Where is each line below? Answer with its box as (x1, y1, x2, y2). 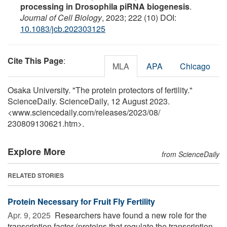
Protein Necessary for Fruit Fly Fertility (8, 195, 155, 207)
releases (96, 106, 127, 118)
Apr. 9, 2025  (8, 209, 53, 221)
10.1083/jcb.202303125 (20, 22, 105, 34)
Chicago (180, 60, 210, 72)
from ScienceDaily (162, 148, 219, 159)
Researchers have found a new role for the (53, 209, 207, 221)
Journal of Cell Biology (20, 11, 102, 23)
